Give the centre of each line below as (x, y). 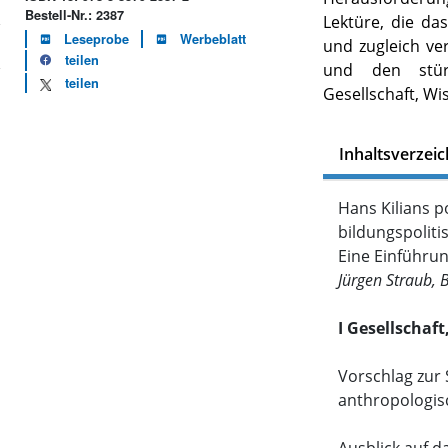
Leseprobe (97, 38)
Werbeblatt (213, 38)
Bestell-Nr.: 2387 (75, 14)
